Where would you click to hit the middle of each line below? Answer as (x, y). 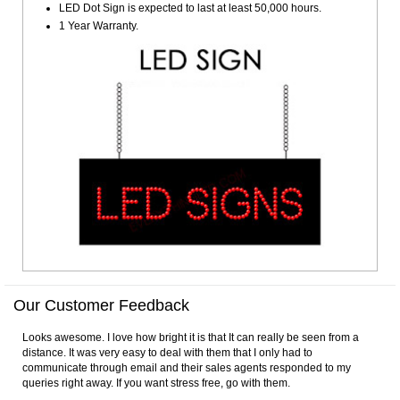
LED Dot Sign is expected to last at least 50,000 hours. (190, 8)
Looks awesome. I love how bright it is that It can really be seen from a (191, 338)
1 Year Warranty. (99, 26)
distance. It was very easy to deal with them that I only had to (167, 353)
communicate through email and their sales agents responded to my (187, 368)
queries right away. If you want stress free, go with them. (156, 383)
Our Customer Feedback (101, 306)
